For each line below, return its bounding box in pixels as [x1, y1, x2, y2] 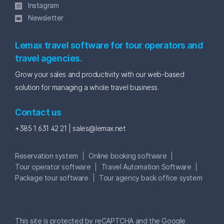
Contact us [15, 107, 61, 117]
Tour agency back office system [99, 173, 202, 182]
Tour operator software [15, 162, 91, 171]
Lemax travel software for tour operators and [15, 40, 203, 50]
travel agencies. [15, 53, 82, 63]
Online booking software [88, 151, 167, 160]
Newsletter [28, 13, 63, 22]
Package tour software [15, 173, 88, 182]
